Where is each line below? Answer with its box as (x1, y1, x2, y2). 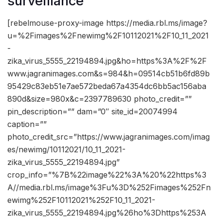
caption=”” (7, 119, 47, 129)
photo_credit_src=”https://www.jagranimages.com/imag (7, 131, 210, 142)
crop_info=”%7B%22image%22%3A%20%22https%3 (7, 169, 206, 180)
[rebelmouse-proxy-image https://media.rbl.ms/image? (7, 18, 207, 28)
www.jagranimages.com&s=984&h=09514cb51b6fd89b (7, 68, 210, 78)
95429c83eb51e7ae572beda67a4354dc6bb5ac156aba (7, 81, 206, 91)
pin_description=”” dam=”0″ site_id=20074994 (7, 106, 178, 116)
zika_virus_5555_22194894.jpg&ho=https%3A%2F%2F (7, 55, 207, 66)
